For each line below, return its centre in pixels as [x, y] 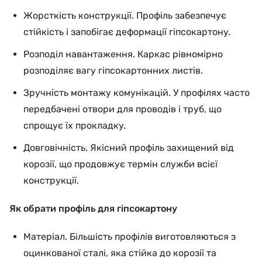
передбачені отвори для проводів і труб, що [123, 109]
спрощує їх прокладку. [75, 125]
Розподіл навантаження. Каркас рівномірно [123, 54]
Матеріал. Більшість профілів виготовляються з [130, 237]
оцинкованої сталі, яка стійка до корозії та [120, 253]
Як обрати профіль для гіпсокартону [93, 208]
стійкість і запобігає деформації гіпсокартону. [127, 32]
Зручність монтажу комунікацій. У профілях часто [137, 93]
